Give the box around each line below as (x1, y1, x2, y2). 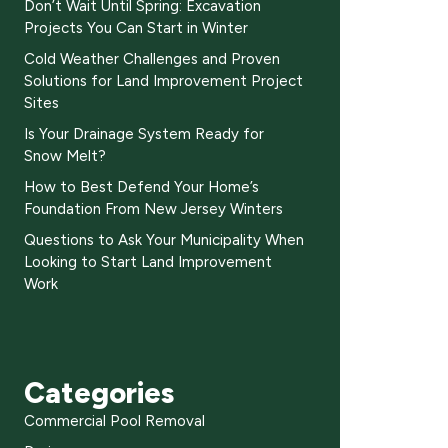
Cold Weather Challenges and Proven (24, 50, 280, 68)
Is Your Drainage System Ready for (24, 125, 264, 143)
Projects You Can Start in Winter (24, 19, 248, 37)
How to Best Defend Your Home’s (24, 178, 259, 196)
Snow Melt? (24, 147, 106, 165)
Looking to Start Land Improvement (24, 253, 272, 271)
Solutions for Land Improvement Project (24, 72, 303, 90)
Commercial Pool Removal (24, 412, 205, 430)
